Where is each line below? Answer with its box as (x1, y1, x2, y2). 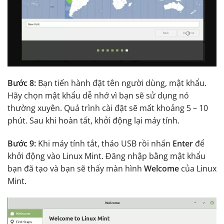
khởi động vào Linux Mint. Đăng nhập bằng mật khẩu (7, 150, 205, 161)
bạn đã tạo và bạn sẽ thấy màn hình (7, 162, 144, 174)
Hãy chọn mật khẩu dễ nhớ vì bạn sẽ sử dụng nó (7, 89, 189, 101)
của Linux (179, 162, 216, 174)
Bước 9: (7, 137, 38, 149)
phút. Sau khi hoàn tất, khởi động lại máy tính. (7, 114, 179, 126)
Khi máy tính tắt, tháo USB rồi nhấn (38, 137, 172, 149)
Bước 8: (7, 77, 36, 88)
